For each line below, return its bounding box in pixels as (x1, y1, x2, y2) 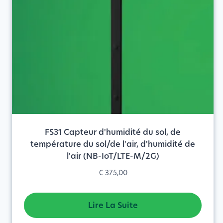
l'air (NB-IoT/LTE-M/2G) (66, 150, 159, 162)
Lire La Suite (88, 200, 138, 211)
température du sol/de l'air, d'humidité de (30, 138, 196, 150)
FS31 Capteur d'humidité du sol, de (45, 126, 181, 138)
